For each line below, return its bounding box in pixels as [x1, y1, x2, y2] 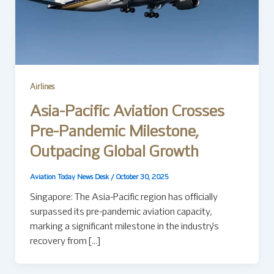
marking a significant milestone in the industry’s [29, 222, 219, 231]
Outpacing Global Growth [29, 146, 199, 160]
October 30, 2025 [116, 174, 169, 181]
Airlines [29, 83, 54, 91]
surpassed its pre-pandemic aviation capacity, [29, 207, 212, 217]
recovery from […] [29, 237, 100, 246]
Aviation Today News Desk [29, 174, 111, 181]
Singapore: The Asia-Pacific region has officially [29, 193, 218, 202]
